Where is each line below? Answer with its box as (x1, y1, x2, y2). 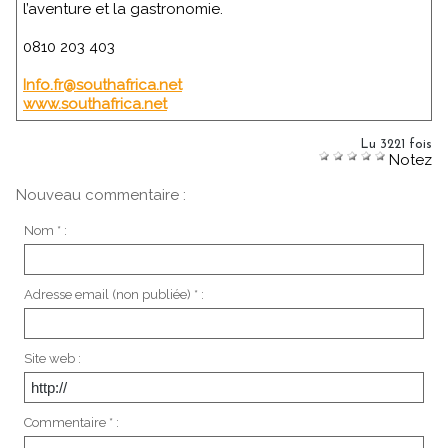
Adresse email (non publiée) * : (23, 286, 204, 302)
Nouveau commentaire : (16, 185, 186, 204)
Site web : (23, 350, 81, 366)
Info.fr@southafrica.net (23, 75, 182, 94)
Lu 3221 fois (360, 137, 432, 151)
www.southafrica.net (23, 94, 167, 113)
